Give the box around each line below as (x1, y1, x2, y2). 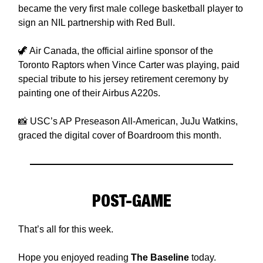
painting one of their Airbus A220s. (18, 87, 160, 98)
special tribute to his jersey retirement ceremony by (18, 73, 228, 84)
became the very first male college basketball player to (18, 3, 243, 14)
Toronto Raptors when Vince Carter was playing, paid (18, 59, 240, 70)
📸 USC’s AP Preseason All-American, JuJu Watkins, (18, 116, 238, 126)
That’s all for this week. (18, 224, 113, 234)
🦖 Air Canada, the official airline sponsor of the (18, 45, 213, 56)
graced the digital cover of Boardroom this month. (18, 130, 221, 140)
